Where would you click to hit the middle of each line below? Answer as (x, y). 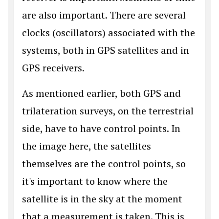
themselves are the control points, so (104, 164)
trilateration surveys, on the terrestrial (108, 111)
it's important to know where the (95, 181)
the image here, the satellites (87, 146)
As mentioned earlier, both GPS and (101, 93)
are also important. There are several (104, 15)
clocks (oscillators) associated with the (109, 33)
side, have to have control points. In (101, 129)
